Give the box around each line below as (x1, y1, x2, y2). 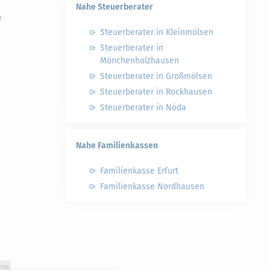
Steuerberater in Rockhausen (100, 87, 212, 97)
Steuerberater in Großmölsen (100, 71, 212, 81)
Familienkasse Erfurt (100, 166, 178, 176)
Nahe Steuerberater (76, 2, 153, 12)
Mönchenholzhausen (100, 55, 179, 66)
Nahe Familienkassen (76, 140, 158, 151)
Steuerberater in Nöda (100, 102, 186, 113)
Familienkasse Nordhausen (100, 181, 204, 192)
